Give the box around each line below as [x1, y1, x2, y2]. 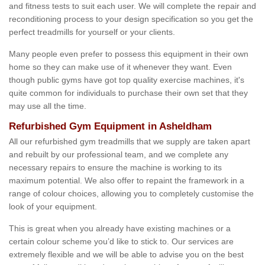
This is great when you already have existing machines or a [9, 224, 231, 234]
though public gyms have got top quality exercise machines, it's [9, 75, 244, 85]
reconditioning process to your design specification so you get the [9, 14, 253, 24]
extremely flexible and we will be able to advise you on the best [9, 250, 244, 260]
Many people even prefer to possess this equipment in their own [9, 49, 248, 59]
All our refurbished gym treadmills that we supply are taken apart [9, 137, 250, 147]
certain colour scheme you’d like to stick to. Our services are [9, 237, 234, 247]
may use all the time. [9, 101, 86, 111]
